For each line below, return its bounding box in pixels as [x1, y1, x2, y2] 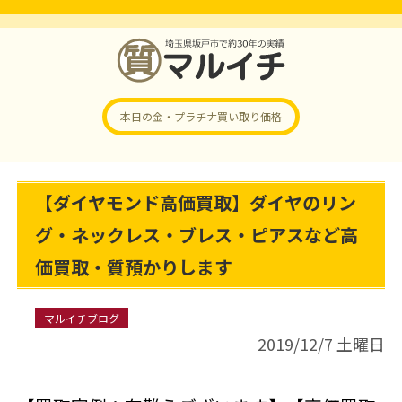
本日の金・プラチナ [120, 109, 217, 124]
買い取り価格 [217, 109, 282, 124]
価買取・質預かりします [34, 254, 232, 280]
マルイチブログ [43, 310, 119, 326]
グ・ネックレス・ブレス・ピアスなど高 [34, 222, 358, 248]
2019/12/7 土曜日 [258, 332, 386, 355]
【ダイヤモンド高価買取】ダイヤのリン [34, 189, 356, 215]
